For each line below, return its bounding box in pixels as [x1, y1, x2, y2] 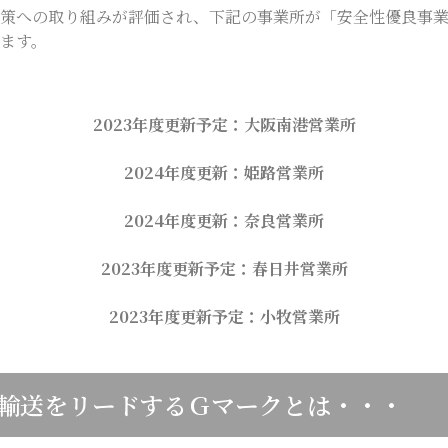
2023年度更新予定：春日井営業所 [100, 257, 348, 280]
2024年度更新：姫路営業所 [124, 161, 324, 184]
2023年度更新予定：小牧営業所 [108, 305, 340, 328]
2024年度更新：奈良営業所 [124, 209, 324, 232]
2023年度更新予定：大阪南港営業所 [92, 113, 356, 136]
